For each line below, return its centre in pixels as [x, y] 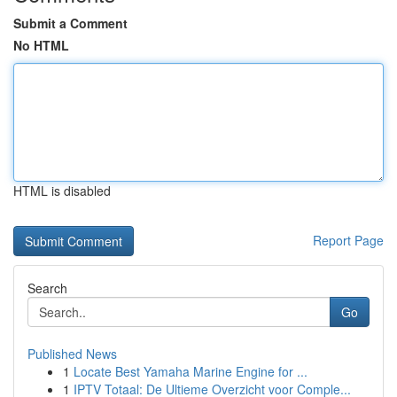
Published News [72, 354]
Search [47, 288]
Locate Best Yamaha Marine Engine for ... [191, 371]
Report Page [348, 240]
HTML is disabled [62, 191]
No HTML [41, 45]
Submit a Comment [70, 23]
